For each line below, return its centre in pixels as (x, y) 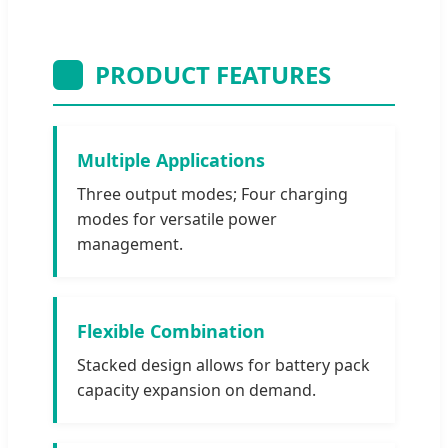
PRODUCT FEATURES (213, 74)
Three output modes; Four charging (212, 193)
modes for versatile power (177, 218)
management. (130, 243)
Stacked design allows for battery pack (223, 364)
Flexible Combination (171, 330)
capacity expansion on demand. (196, 389)
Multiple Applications (171, 159)
